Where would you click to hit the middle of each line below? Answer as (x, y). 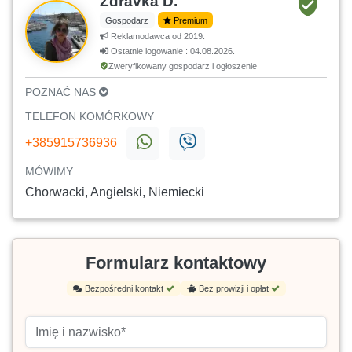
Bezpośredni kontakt (125, 288)
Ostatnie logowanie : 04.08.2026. (172, 51)
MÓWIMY (49, 171)
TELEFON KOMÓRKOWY (90, 116)
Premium (190, 20)
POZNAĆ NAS (62, 92)
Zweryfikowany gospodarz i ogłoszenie (183, 66)
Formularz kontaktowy (176, 262)
